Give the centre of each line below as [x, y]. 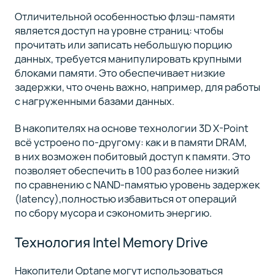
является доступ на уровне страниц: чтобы [119, 30]
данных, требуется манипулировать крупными [128, 58]
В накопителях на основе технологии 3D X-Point [131, 128]
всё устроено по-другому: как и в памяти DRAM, [130, 142]
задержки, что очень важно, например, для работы [137, 87]
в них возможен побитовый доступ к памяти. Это [132, 157]
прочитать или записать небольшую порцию [123, 44]
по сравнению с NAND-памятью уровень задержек [137, 185]
